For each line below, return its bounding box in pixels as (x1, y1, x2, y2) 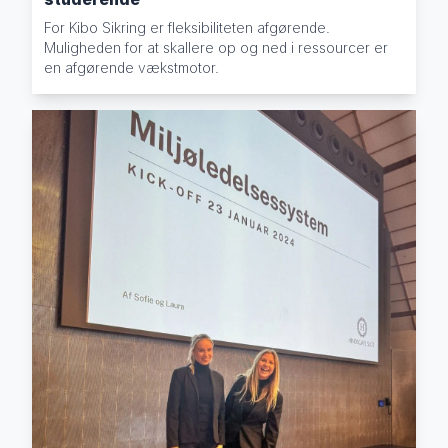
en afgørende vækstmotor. (44, 59, 220, 77)
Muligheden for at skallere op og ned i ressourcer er (44, 39, 389, 57)
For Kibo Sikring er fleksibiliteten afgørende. (44, 19, 331, 37)
